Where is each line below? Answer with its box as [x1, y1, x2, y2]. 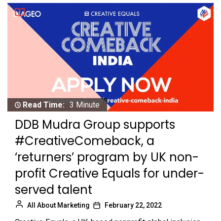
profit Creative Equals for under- [15, 165, 204, 182]
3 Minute [70, 100, 100, 110]
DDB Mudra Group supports [15, 116, 175, 133]
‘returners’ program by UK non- [15, 148, 199, 165]
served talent [15, 181, 92, 198]
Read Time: [23, 100, 65, 110]
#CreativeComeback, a [15, 132, 154, 149]
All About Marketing [27, 201, 90, 209]
